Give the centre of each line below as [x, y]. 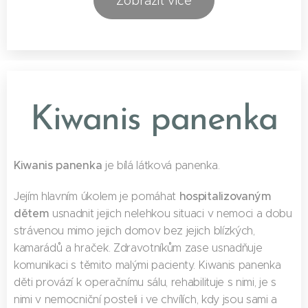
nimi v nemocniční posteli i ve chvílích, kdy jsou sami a [146, 299]
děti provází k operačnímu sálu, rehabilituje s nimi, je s [145, 282]
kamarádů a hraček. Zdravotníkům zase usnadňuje [138, 247]
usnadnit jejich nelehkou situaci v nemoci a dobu [170, 213]
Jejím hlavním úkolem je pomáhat [97, 196]
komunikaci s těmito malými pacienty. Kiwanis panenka [147, 265]
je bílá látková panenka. [162, 165]
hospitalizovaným [225, 196]
